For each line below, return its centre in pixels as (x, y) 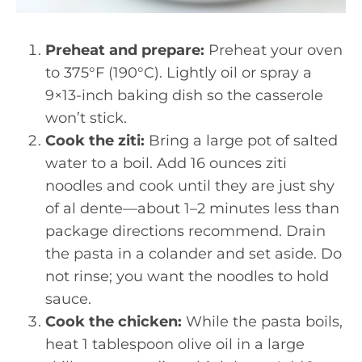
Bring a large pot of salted (241, 141)
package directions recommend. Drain (185, 231)
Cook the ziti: (95, 141)
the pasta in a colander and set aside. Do (194, 254)
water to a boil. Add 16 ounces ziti (166, 163)
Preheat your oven (274, 50)
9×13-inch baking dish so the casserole (184, 95)
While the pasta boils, (262, 322)
